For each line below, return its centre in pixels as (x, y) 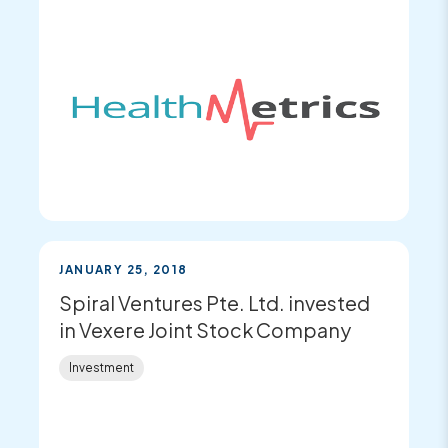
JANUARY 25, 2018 (123, 269)
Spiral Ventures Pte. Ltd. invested (215, 302)
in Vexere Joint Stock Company (205, 329)
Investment (102, 367)
